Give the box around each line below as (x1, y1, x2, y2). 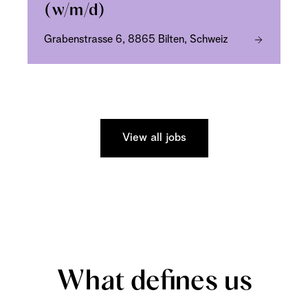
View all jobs (122, 132, 186, 144)
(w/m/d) (44, 2, 105, 19)
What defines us (56, 268, 252, 296)
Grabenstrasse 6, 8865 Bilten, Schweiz (44, 34, 228, 45)
